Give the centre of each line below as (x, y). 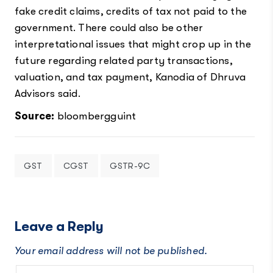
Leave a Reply (59, 226)
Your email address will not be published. (111, 250)
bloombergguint (95, 116)
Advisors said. (47, 93)
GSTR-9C (130, 165)
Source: (34, 116)
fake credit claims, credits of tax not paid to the (130, 11)
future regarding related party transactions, (123, 60)
